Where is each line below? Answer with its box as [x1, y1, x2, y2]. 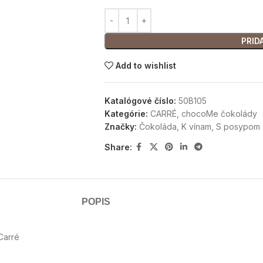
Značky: [104, 122, 137, 131]
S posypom [215, 122, 260, 131]
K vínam [181, 122, 211, 131]
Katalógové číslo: [104, 96, 178, 106]
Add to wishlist [116, 60, 177, 70]
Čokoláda [139, 122, 177, 131]
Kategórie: [104, 109, 148, 119]
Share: [104, 141, 132, 152]
